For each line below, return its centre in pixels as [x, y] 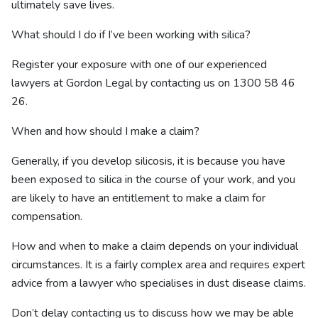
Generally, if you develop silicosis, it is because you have [148, 161]
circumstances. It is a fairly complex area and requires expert [158, 265]
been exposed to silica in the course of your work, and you [153, 180]
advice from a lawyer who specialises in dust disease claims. [159, 283]
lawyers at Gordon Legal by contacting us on [122, 83]
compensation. [47, 216]
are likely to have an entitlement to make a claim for [138, 198]
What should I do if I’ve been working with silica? [131, 35]
